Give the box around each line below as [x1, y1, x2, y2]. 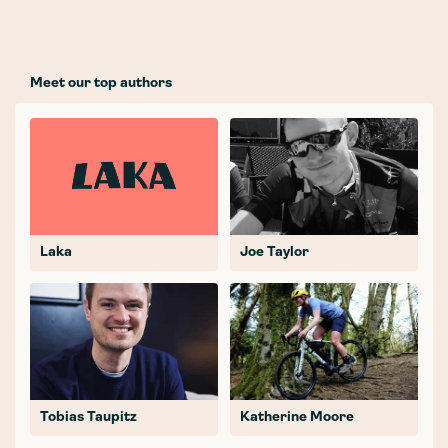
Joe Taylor [240, 244, 309, 260]
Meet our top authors [30, 75, 172, 91]
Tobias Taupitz [40, 409, 137, 425]
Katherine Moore [240, 409, 354, 425]
